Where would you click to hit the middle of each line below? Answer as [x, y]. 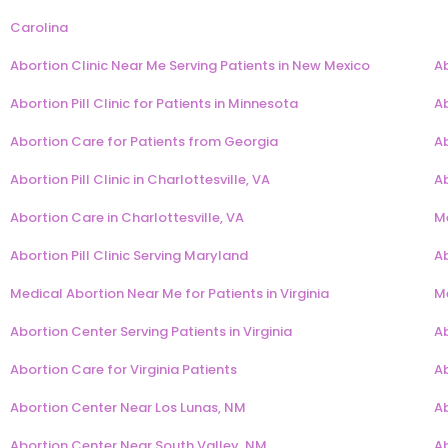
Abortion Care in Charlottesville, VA [127, 218]
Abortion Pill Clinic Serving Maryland [129, 256]
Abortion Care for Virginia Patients [123, 370]
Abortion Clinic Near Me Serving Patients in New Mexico [190, 66]
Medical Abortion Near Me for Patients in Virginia [169, 294]
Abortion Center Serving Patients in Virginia [151, 332]
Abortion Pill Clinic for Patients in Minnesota [154, 104]
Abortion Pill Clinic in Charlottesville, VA [140, 180]
